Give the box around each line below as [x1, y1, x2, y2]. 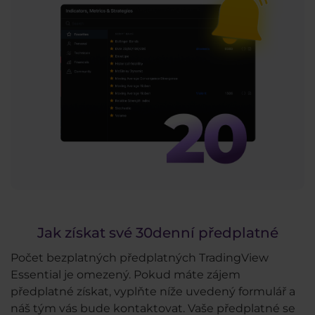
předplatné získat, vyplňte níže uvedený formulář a [11, 284, 295, 298]
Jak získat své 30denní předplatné [37, 224, 278, 242]
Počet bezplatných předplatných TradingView [11, 250, 269, 264]
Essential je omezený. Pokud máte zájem [11, 267, 240, 281]
